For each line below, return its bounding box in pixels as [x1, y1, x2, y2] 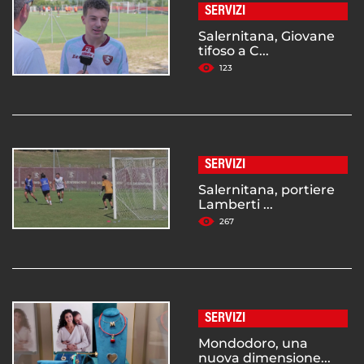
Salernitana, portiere [198, 182, 335, 198]
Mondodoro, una [198, 336, 308, 352]
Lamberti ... [198, 197, 273, 213]
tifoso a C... [198, 43, 269, 59]
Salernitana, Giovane [198, 28, 335, 45]
